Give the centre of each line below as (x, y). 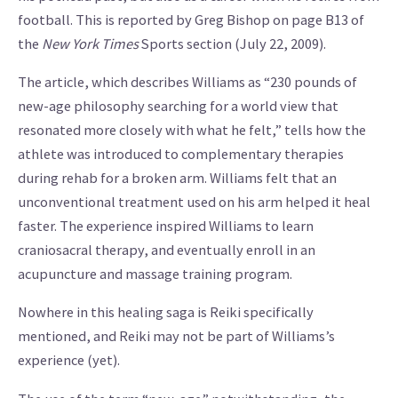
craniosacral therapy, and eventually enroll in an (167, 250)
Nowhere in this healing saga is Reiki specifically (166, 312)
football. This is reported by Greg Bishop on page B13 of (191, 19)
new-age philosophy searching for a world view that (178, 106)
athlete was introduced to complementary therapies (181, 154)
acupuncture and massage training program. (155, 274)
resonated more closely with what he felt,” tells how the (192, 130)
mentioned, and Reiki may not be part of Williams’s (176, 336)
